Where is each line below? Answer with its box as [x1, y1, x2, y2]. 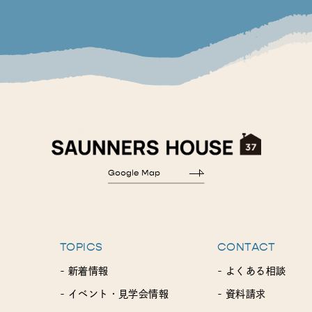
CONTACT [217, 240, 276, 253]
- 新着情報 [60, 265, 109, 276]
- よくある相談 [217, 265, 286, 276]
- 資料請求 [217, 288, 266, 299]
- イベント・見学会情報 [60, 288, 169, 299]
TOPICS [60, 240, 103, 253]
